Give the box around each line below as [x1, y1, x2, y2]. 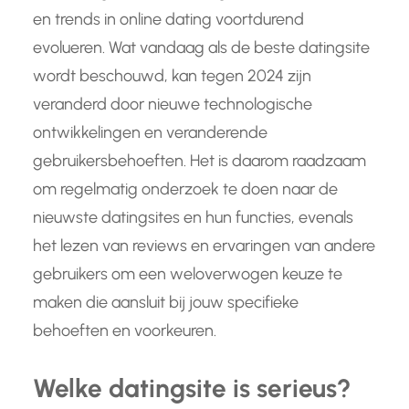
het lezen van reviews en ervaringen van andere [33, 235, 375, 256]
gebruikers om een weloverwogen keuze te [33, 263, 342, 284]
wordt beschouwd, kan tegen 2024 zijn [33, 65, 311, 86]
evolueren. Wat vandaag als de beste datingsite [33, 37, 370, 58]
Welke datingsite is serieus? [33, 372, 351, 404]
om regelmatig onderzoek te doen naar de [33, 178, 338, 199]
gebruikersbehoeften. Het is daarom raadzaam [33, 150, 366, 171]
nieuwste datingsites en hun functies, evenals [33, 206, 353, 227]
